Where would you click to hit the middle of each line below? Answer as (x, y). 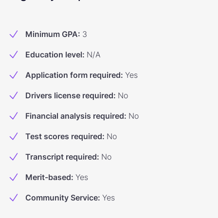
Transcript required (61, 157)
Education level (54, 54)
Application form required (73, 75)
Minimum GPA (52, 34)
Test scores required (64, 136)
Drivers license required (69, 95)
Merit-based (48, 177)
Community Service (62, 198)
